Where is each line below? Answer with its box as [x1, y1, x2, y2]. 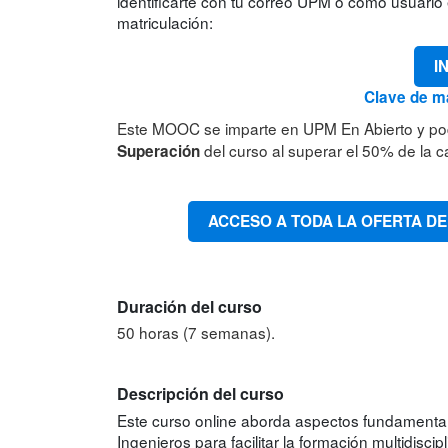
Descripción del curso [117, 382, 284, 406]
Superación [117, 139, 200, 162]
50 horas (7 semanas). [117, 321, 275, 344]
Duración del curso [117, 295, 262, 319]
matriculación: [117, 10, 213, 33]
